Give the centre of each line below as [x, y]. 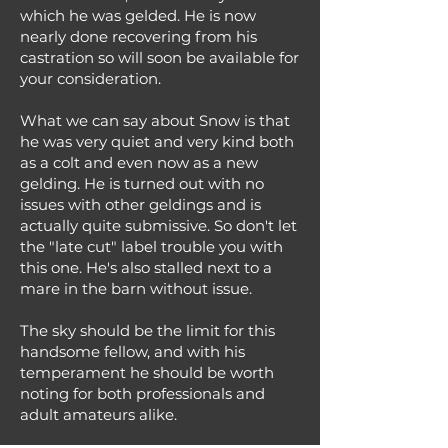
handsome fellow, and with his [132, 351]
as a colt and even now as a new [139, 162]
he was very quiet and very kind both [157, 141]
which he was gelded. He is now [138, 15]
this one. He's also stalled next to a [146, 267]
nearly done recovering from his [138, 36]
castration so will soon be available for [159, 57]
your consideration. [90, 78]
